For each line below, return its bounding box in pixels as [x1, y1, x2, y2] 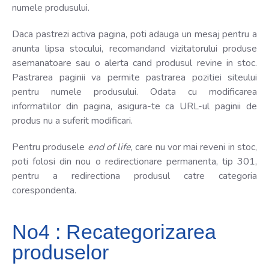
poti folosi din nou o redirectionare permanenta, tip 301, [12, 154, 257, 168]
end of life [87, 140, 131, 154]
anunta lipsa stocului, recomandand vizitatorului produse [12, 41, 257, 55]
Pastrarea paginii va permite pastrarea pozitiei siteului [12, 70, 257, 84]
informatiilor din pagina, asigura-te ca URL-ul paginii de [12, 99, 257, 113]
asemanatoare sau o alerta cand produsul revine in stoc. [12, 56, 257, 70]
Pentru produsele [12, 140, 88, 154]
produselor [12, 240, 109, 264]
